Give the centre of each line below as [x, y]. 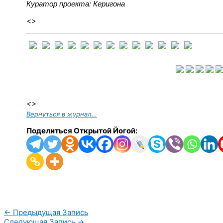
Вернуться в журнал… [62, 114]
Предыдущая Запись [50, 212]
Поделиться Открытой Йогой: [82, 130]
